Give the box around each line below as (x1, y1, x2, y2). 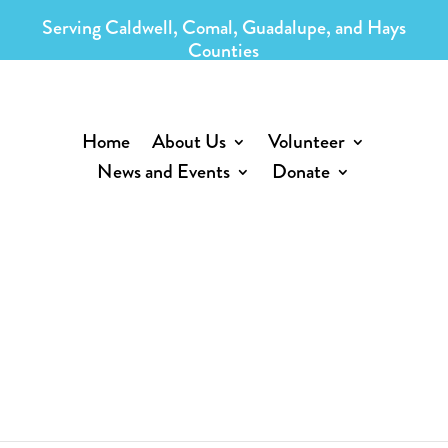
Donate (272, 156, 331, 186)
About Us (152, 126, 227, 156)
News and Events (97, 156, 231, 186)
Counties (188, 36, 260, 65)
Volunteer (268, 126, 346, 156)
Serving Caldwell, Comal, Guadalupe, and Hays (41, 13, 406, 42)
